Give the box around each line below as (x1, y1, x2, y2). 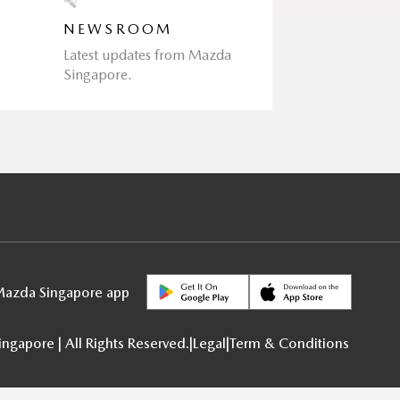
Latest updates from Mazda (62, 46, 231, 63)
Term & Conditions (229, 334, 350, 352)
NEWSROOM (62, 20, 173, 37)
